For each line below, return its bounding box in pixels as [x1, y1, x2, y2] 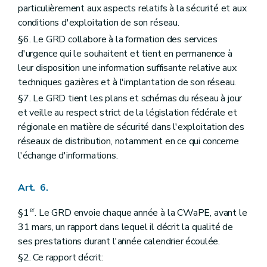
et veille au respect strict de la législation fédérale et [18, 105, 237, 119]
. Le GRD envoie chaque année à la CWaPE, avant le [35, 206, 247, 219]
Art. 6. [18, 181, 48, 194]
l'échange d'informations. [18, 148, 118, 162]
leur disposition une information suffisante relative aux [18, 61, 237, 74]
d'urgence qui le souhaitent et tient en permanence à [18, 46, 232, 60]
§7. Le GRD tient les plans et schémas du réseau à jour [18, 91, 243, 105]
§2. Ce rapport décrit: [18, 251, 104, 265]
